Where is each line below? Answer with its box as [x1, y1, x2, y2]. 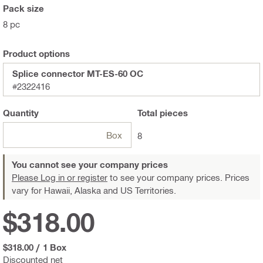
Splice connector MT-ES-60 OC [12, 68, 143, 79]
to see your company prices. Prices [107, 172, 249, 183]
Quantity [3, 107, 39, 119]
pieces [157, 107, 188, 119]
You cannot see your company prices [12, 159, 168, 170]
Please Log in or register [12, 172, 107, 183]
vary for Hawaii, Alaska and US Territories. [12, 185, 176, 196]
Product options [3, 48, 70, 59]
